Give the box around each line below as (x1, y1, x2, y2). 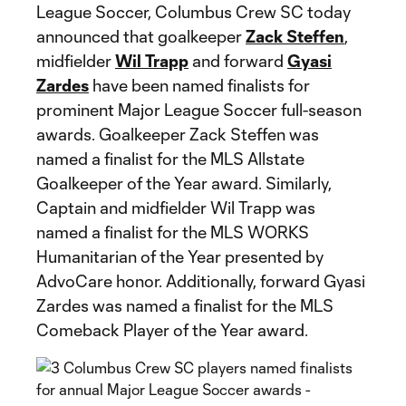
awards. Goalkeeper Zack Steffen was (36, 124, 319, 144)
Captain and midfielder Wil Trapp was (36, 198, 315, 217)
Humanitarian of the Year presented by (36, 246, 324, 266)
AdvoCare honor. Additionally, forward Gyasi (36, 271, 365, 291)
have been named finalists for (89, 75, 310, 95)
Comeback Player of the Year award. (36, 320, 308, 340)
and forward (188, 51, 287, 71)
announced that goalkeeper (36, 26, 246, 46)
